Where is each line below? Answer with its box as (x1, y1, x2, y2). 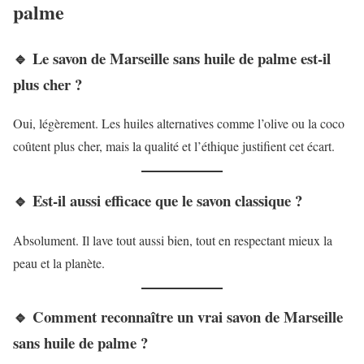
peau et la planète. (13, 253, 105, 271)
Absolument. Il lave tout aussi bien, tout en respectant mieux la (13, 231, 332, 249)
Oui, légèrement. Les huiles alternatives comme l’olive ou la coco (13, 115, 344, 132)
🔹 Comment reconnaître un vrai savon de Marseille (13, 305, 343, 328)
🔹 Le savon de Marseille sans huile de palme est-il (13, 46, 331, 69)
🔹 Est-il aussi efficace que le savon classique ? (13, 188, 302, 211)
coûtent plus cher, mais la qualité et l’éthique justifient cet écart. (13, 137, 335, 155)
